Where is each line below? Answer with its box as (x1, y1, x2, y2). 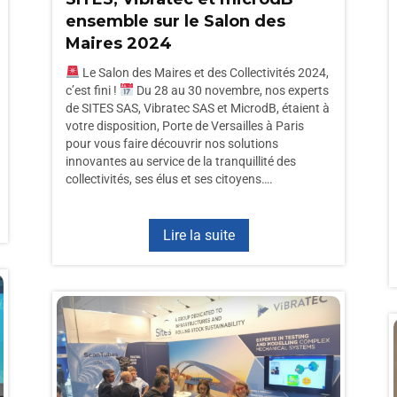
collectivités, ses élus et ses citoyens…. (66, 172, 273, 186)
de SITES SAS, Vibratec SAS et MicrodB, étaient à (66, 101, 330, 115)
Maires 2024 (66, 34, 172, 53)
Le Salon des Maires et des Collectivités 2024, (79, 66, 329, 80)
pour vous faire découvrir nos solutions (66, 136, 278, 151)
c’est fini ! (66, 83, 120, 97)
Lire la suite (162, 227, 235, 244)
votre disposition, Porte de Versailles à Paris (66, 119, 304, 133)
